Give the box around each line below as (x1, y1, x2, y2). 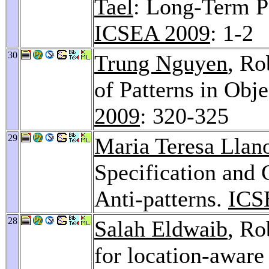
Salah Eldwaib (94, 216, 228, 241)
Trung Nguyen (94, 50, 228, 76)
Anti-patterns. (94, 186, 228, 211)
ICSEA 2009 (94, 20, 210, 46)
